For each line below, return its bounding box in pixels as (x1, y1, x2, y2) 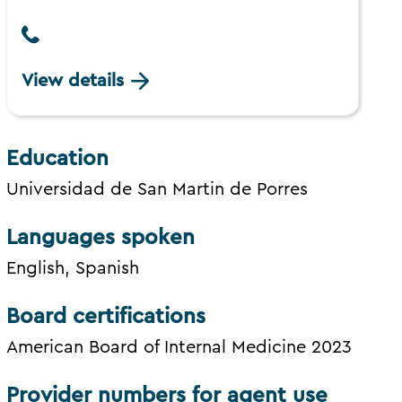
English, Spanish (6, 259, 140, 278)
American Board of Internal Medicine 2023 (6, 338, 353, 357)
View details (22, 72, 125, 91)
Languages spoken (6, 227, 196, 249)
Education (6, 148, 109, 170)
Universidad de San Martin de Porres (6, 180, 309, 199)
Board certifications (6, 306, 206, 328)
